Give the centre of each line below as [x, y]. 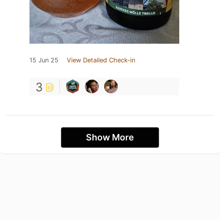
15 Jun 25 [44, 60]
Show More [110, 137]
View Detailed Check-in [101, 60]
